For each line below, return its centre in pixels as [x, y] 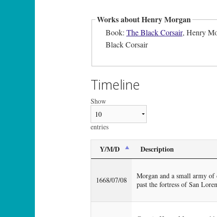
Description [157, 149]
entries [100, 126]
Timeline [115, 84]
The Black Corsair [154, 32]
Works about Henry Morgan [144, 19]
